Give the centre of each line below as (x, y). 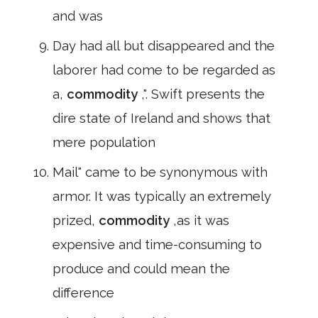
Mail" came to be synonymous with (160, 172)
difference (83, 293)
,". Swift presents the (203, 94)
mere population (104, 142)
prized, (76, 220)
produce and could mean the (141, 269)
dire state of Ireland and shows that (161, 118)
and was (78, 16)
